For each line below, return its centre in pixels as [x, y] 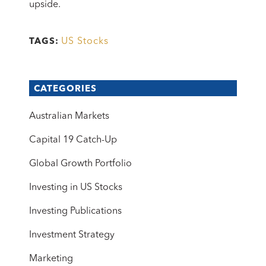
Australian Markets [69, 116]
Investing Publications [75, 211]
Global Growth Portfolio [80, 164]
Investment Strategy [72, 235]
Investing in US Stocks [76, 187]
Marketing [51, 259]
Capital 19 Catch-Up [73, 140]
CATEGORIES [65, 89]
